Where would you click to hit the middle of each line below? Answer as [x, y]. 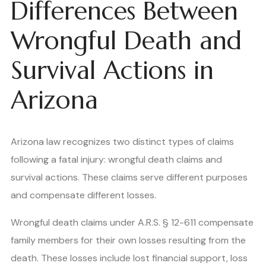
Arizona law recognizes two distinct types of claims [122, 141]
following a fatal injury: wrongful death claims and [116, 159]
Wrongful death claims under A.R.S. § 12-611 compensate [132, 222]
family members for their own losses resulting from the [128, 240]
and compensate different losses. [83, 195]
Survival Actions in [112, 71]
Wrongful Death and [126, 41]
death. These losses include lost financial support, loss [129, 258]
